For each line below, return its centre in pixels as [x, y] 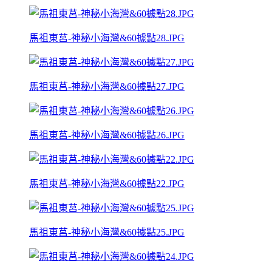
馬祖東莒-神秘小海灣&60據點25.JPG [107, 232]
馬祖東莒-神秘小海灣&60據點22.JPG [107, 183]
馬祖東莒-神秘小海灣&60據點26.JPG [107, 135]
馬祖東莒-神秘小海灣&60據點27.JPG [107, 86]
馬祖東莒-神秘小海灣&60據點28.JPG [107, 38]
